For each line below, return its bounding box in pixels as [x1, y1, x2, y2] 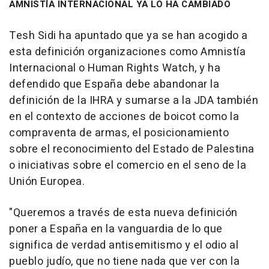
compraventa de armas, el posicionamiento [9, 125, 229, 142]
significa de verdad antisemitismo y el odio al [9, 237, 238, 254]
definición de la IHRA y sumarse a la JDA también [9, 92, 258, 109]
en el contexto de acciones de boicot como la [9, 109, 239, 125]
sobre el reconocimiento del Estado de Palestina [9, 141, 255, 158]
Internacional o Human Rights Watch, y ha [9, 60, 220, 77]
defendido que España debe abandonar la [9, 76, 219, 93]
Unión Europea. [9, 174, 85, 190]
